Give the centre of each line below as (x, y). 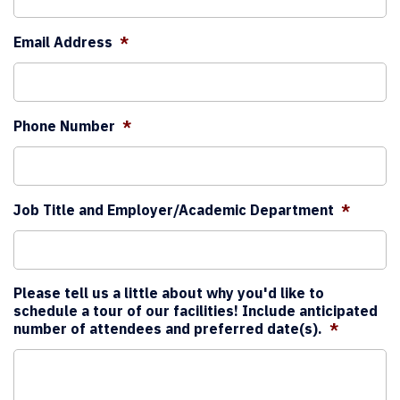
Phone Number (64, 126)
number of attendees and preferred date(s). (168, 329)
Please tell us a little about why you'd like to (169, 293)
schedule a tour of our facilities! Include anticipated (196, 311)
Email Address (63, 42)
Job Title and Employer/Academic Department (174, 210)
